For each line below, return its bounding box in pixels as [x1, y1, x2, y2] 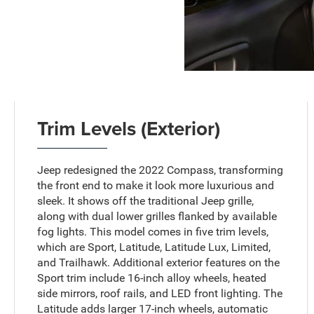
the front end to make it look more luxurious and [37, 179, 275, 193]
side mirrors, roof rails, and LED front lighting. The [37, 287, 283, 301]
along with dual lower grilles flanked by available [37, 210, 278, 224]
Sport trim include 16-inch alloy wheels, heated [37, 271, 267, 285]
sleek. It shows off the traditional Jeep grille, [37, 194, 254, 208]
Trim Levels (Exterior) [37, 114, 221, 143]
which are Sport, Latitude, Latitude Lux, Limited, [37, 240, 271, 254]
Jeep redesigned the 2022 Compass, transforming [37, 163, 284, 177]
